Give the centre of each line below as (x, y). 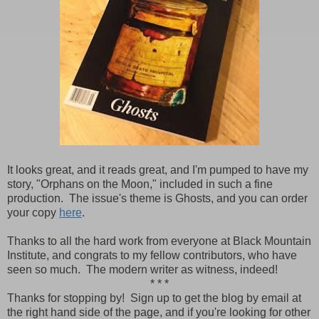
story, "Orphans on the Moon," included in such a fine (140, 184)
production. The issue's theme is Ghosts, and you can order (157, 198)
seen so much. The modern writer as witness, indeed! (142, 269)
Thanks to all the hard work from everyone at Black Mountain (159, 241)
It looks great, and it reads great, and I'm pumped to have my (158, 169)
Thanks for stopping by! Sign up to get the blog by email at (154, 298)
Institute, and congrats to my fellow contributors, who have (152, 255)
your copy (33, 212)
